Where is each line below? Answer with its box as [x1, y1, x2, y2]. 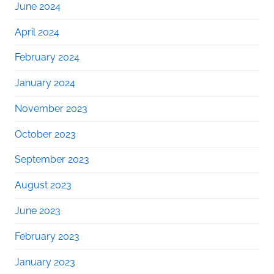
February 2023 [15, 230, 80, 242]
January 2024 [15, 77, 75, 89]
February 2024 [15, 51, 80, 64]
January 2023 [15, 256, 75, 268]
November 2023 [15, 102, 87, 114]
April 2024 [15, 26, 59, 38]
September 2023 [15, 154, 89, 166]
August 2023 [15, 179, 72, 191]
